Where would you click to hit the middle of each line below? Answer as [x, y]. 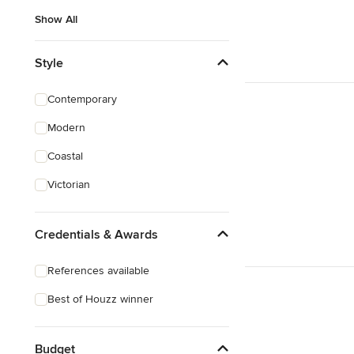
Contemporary [82, 99]
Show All [56, 19]
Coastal [65, 156]
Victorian [69, 185]
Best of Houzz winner [100, 299]
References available [98, 271]
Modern [66, 128]
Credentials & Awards [96, 234]
